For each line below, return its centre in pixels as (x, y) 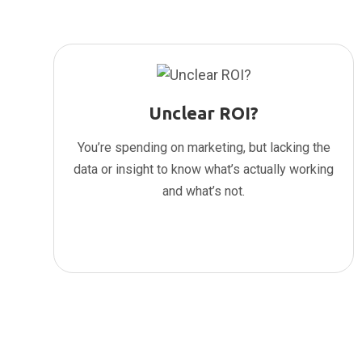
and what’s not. (204, 192)
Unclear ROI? (204, 113)
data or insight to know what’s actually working (204, 170)
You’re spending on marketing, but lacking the (204, 148)
